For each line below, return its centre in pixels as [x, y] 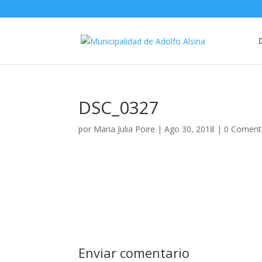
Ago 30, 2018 [190, 129]
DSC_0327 [119, 107]
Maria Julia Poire [125, 129]
